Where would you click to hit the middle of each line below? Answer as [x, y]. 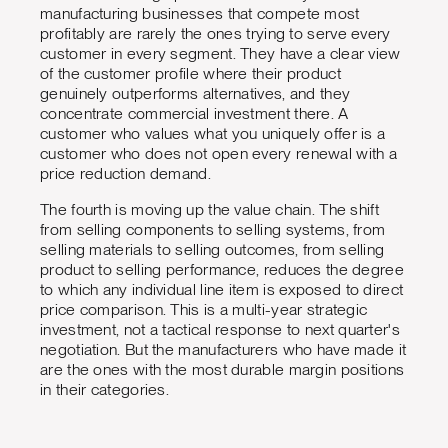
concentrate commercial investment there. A [194, 114]
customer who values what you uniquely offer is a [213, 134]
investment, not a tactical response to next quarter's [220, 330]
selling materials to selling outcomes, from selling [212, 250]
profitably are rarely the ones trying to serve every [215, 34]
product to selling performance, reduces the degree [222, 270]
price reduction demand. [125, 174]
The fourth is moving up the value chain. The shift [209, 210]
